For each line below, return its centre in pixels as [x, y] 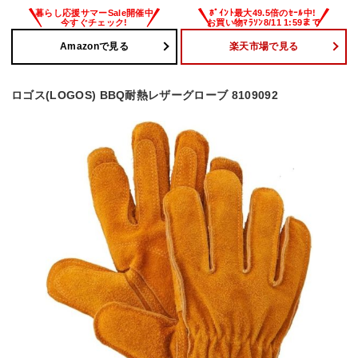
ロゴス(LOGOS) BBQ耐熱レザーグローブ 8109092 [145, 95]
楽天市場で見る [264, 47]
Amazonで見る [94, 47]
